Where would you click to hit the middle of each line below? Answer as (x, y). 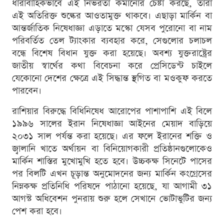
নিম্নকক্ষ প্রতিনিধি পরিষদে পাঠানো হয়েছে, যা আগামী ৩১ (112, 186)
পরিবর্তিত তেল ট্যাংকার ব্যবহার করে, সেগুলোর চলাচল (112, 41)
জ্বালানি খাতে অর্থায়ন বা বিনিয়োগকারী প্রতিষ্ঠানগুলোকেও (112, 149)
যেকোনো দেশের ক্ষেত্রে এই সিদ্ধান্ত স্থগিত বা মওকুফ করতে (112, 78)
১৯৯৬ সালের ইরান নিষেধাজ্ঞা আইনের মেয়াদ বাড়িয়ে (112, 124)
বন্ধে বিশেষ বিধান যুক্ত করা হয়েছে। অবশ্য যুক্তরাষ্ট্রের (112, 53)
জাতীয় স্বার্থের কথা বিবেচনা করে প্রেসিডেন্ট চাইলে (112, 66)
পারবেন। (27, 91)
